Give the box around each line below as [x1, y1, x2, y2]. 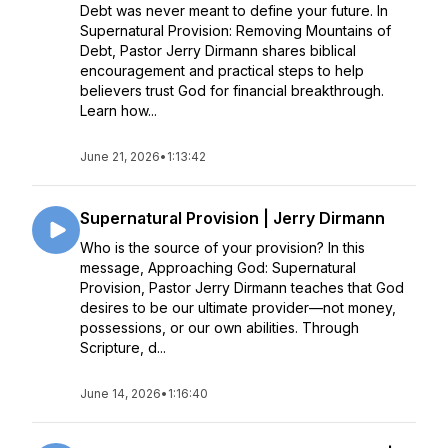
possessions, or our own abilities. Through [80, 319, 359, 336]
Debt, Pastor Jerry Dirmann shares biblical [80, 42, 356, 59]
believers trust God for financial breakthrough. [80, 82, 384, 99]
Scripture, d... [80, 339, 166, 356]
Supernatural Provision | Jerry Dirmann [80, 208, 385, 228]
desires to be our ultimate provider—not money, [80, 299, 396, 316]
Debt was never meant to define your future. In [80, 2, 388, 19]
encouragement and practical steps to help [80, 62, 364, 79]
